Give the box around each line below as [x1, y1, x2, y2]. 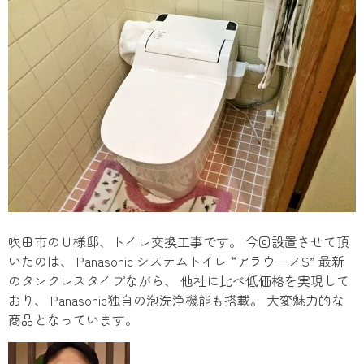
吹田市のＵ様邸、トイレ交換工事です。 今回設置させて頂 [8, 232, 349, 252]
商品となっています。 [8, 310, 138, 330]
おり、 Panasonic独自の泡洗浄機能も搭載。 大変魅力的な [8, 290, 344, 310]
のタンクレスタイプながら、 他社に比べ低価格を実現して [8, 271, 349, 291]
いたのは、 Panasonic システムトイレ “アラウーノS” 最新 [8, 251, 344, 271]
